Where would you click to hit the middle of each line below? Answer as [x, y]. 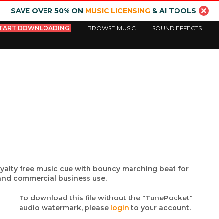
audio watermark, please [65, 208]
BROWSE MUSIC [112, 28]
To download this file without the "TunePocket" [106, 198]
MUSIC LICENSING [117, 11]
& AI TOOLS [173, 11]
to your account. [160, 208]
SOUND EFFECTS [177, 28]
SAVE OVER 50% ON [48, 11]
